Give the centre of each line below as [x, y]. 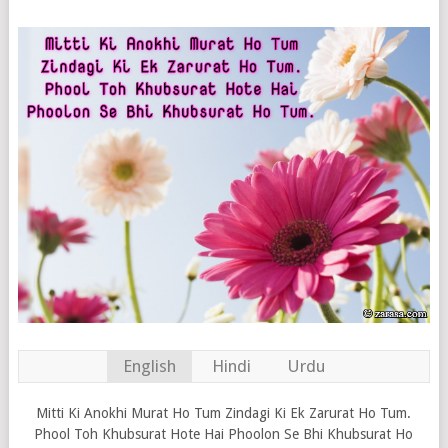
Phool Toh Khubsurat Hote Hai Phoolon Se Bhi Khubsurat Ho [224, 434]
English [149, 366]
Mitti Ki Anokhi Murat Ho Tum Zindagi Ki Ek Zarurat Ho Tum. [224, 413]
